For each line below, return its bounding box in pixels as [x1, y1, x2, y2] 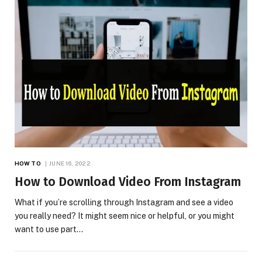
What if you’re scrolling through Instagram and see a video [15, 197, 233, 207]
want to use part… [15, 224, 83, 234]
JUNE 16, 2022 [49, 159, 91, 167]
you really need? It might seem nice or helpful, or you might [15, 211, 235, 220]
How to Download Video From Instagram [15, 174, 241, 189]
